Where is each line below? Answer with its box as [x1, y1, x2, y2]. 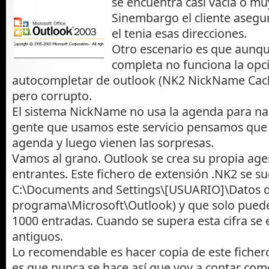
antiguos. [12, 228, 63, 244]
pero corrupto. [12, 87, 92, 104]
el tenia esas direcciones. [112, 25, 247, 41]
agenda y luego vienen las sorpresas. [12, 134, 214, 151]
